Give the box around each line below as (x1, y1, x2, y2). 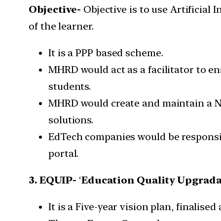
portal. (48, 147, 79, 160)
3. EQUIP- (29, 174, 79, 186)
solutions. (48, 114, 94, 126)
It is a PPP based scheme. (48, 47, 163, 59)
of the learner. (29, 20, 94, 33)
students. (48, 80, 91, 93)
